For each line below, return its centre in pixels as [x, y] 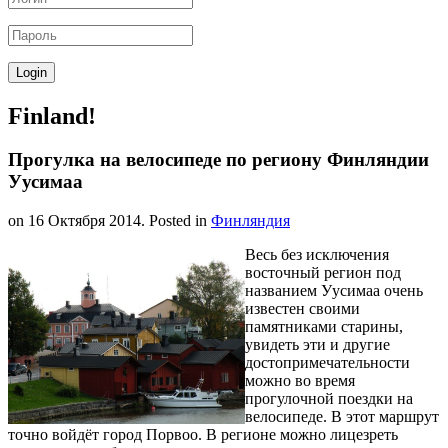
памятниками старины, [324, 327]
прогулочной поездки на [329, 399]
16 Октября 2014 [84, 221]
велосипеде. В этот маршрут [342, 417]
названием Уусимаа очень [334, 291]
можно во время [300, 381]
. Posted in [176, 221]
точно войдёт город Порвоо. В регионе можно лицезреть [203, 435]
